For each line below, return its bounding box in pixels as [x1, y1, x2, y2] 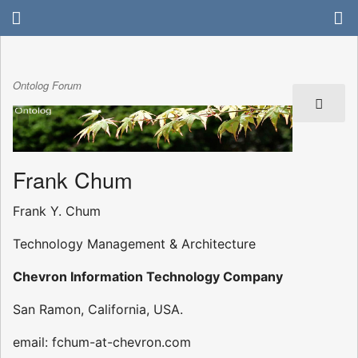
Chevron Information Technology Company [13, 268, 283, 284]
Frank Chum [13, 163, 133, 195]
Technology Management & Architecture [13, 235, 256, 252]
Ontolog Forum [13, 78, 82, 93]
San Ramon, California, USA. [13, 300, 183, 317]
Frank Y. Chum [13, 202, 101, 219]
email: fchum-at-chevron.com [13, 333, 191, 350]
